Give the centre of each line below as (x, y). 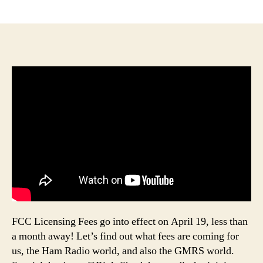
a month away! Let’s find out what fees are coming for (125, 236)
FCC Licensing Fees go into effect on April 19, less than (130, 221)
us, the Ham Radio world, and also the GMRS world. (123, 251)
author (77, 7)
